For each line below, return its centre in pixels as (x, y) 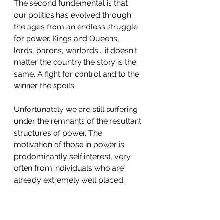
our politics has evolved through (73, 15)
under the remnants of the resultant (79, 121)
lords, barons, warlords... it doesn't (76, 51)
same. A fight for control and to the (77, 74)
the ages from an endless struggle (77, 27)
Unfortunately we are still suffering (77, 110)
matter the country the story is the (76, 62)
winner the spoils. (45, 86)
